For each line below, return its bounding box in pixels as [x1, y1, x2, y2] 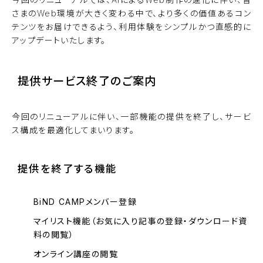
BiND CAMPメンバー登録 [33, 197, 137, 207]
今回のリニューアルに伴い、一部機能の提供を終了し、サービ [12, 112, 251, 122]
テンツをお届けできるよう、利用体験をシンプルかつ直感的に [12, 21, 251, 32]
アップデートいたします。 [12, 35, 106, 45]
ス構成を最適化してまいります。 [12, 125, 134, 136]
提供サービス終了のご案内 [18, 73, 157, 88]
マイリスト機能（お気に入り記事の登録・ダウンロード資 [33, 216, 248, 227]
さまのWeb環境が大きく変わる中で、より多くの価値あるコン [12, 8, 251, 18]
